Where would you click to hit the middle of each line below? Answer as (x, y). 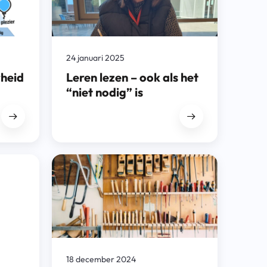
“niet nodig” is (104, 92)
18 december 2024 (101, 260)
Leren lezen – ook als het (132, 77)
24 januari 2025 (95, 58)
